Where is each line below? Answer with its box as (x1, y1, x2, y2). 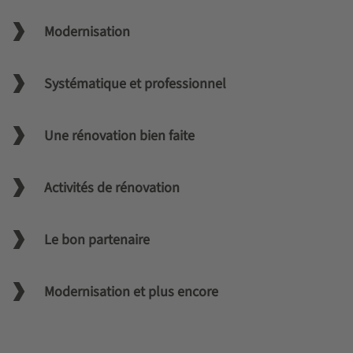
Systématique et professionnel (43, 73, 229, 94)
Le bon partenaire (43, 229, 153, 250)
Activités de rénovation (43, 177, 183, 198)
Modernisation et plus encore (43, 281, 221, 302)
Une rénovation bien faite (43, 125, 198, 146)
